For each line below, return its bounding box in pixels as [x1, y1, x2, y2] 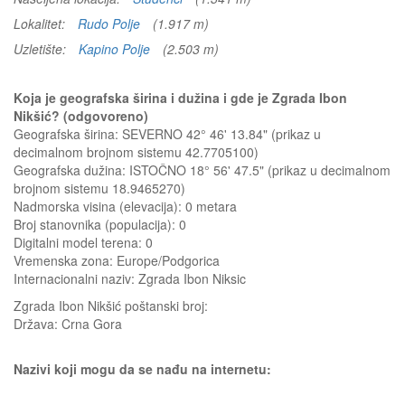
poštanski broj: [125, 297, 208, 315]
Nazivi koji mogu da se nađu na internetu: [14, 360, 271, 378]
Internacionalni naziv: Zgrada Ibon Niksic [14, 269, 246, 287]
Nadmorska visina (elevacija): [14, 197, 185, 215]
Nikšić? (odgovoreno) [14, 107, 148, 125]
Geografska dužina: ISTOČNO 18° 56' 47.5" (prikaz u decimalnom [14, 161, 391, 179]
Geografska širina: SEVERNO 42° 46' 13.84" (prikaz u [14, 125, 321, 143]
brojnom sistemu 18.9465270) [14, 179, 185, 197]
